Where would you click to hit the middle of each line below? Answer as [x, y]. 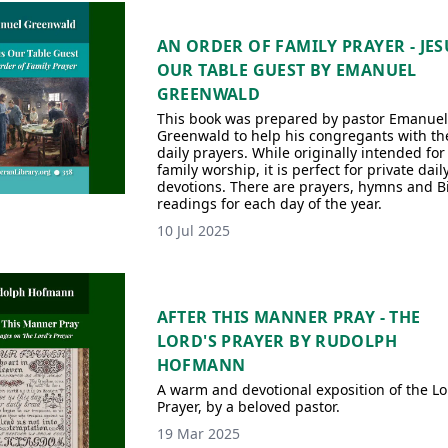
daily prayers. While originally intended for [300, 152]
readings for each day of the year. [269, 203]
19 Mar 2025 [198, 433]
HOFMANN [201, 365]
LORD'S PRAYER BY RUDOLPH [277, 341]
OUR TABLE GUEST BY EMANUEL [286, 70]
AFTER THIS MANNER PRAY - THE [288, 317]
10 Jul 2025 [193, 230]
